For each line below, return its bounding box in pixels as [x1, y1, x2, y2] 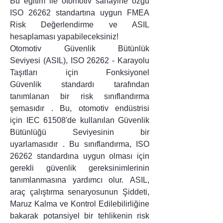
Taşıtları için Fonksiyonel [10, 68, 149, 77]
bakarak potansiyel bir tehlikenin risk [10, 212, 149, 221]
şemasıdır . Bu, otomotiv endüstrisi [10, 104, 149, 113]
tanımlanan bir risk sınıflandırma [10, 92, 149, 101]
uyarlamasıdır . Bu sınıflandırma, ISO [10, 140, 149, 149]
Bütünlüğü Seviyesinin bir [10, 128, 149, 137]
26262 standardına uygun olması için [10, 152, 149, 161]
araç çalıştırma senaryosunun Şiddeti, [10, 188, 149, 197]
